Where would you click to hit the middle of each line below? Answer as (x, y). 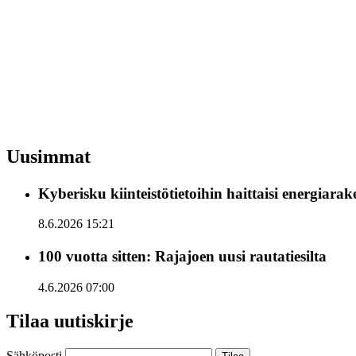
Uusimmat (48, 157)
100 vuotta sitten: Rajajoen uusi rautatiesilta (182, 257)
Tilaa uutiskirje (70, 321)
